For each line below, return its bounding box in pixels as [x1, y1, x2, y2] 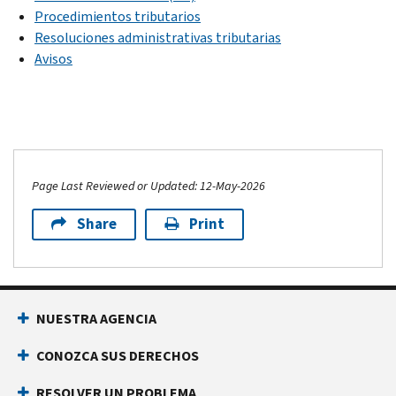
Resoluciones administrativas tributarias [34, 27, 281, 47]
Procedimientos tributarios [34, 6, 201, 26]
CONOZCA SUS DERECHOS [36, 346, 199, 365]
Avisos [34, 49, 72, 68]
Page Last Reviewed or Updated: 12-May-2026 [32, 177, 265, 194]
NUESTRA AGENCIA [36, 308, 156, 328]
